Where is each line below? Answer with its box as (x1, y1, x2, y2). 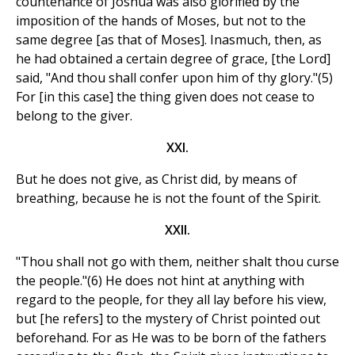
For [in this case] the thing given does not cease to (16, 88, 315, 106)
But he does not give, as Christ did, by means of (16, 170, 297, 189)
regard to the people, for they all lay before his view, (16, 291, 326, 309)
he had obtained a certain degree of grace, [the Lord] (16, 50, 330, 68)
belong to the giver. (16, 107, 132, 125)
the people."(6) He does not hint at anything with (16, 272, 304, 290)
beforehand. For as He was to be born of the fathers (16, 329, 326, 347)
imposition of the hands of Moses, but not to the (16, 12, 306, 30)
